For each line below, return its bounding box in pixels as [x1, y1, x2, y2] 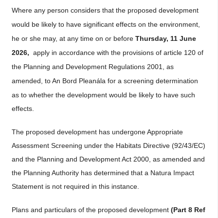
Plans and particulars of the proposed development [12, 206, 171, 214]
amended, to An [12, 77, 62, 85]
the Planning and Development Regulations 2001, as [12, 63, 174, 71]
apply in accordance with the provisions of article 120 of [29, 49, 203, 56]
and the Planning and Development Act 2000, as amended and [12, 155, 205, 163]
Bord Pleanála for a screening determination [62, 77, 198, 85]
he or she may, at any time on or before [12, 35, 135, 42]
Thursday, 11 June [135, 35, 196, 42]
